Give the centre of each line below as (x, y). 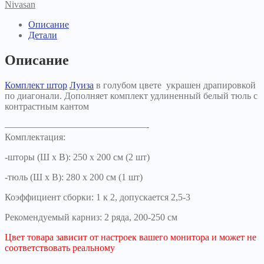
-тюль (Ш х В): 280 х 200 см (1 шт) (74, 177)
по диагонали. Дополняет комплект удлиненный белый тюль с (131, 95)
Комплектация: (35, 137)
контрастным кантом (47, 106)
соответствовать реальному (60, 247)
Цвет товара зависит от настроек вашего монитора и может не (131, 237)
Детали (43, 35)
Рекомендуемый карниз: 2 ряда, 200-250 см (91, 217)
